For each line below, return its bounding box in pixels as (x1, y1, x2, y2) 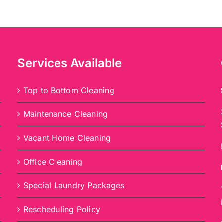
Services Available (17, 55, 122, 70)
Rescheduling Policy (23, 204, 101, 214)
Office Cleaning (23, 156, 83, 166)
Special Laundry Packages (23, 180, 125, 190)
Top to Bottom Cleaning (23, 85, 114, 95)
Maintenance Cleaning (23, 109, 108, 119)
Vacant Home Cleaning (23, 132, 111, 143)
